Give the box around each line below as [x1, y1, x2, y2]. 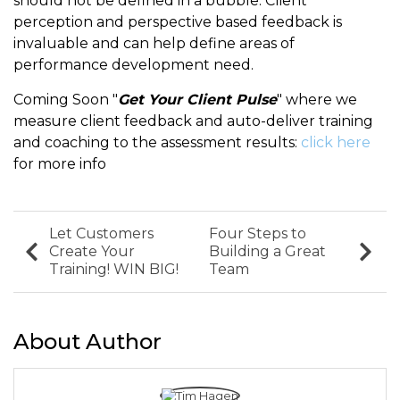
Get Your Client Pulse [118, 91, 277, 109]
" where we [277, 91, 357, 109]
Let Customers [49, 225, 154, 243]
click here [301, 134, 371, 152]
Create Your [49, 243, 135, 261]
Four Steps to [209, 225, 306, 243]
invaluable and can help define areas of [13, 35, 295, 53]
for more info [13, 155, 106, 173]
